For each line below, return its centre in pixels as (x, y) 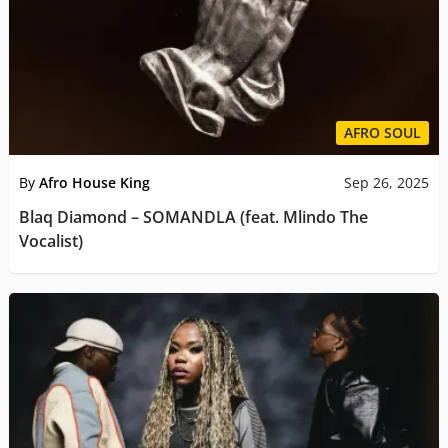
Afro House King (94, 182)
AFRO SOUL (383, 132)
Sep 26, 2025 (387, 182)
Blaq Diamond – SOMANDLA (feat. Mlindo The (193, 216)
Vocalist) (50, 240)
